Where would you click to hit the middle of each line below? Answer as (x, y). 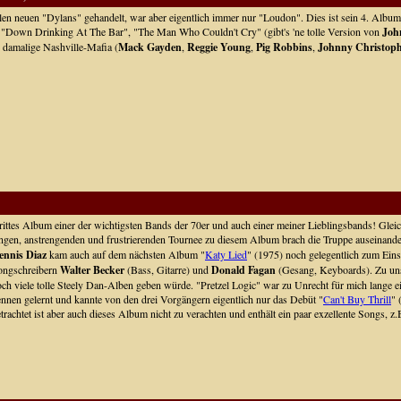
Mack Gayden (150, 47)
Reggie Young (219, 47)
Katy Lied (226, 254)
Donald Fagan (243, 270)
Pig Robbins (284, 47)
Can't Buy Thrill (357, 299)
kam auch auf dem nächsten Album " (126, 254)
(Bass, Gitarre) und (168, 269)
